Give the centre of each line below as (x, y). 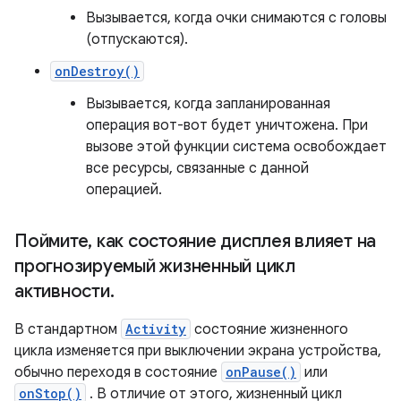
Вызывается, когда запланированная (208, 104)
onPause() (261, 372)
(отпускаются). (137, 40)
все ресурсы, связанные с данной (197, 169)
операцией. (124, 190)
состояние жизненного (269, 330)
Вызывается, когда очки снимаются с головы (236, 18)
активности (62, 292)
